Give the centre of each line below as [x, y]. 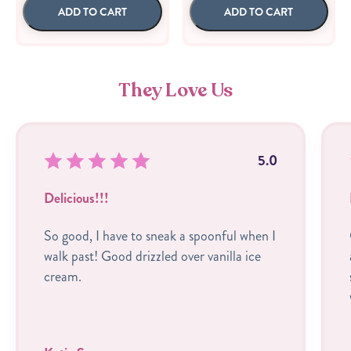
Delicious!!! [76, 198]
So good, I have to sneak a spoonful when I [160, 236]
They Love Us [175, 90]
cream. [63, 277]
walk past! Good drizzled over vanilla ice [152, 256]
